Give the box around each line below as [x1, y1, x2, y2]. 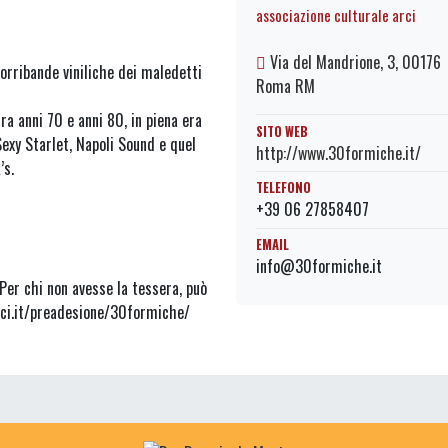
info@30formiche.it [256, 254, 382, 279]
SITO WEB [256, 121, 308, 141]
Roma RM [256, 74, 315, 99]
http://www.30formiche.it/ [256, 140, 421, 165]
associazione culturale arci [256, 4, 416, 27]
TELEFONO [256, 178, 311, 198]
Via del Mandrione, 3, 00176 [266, 50, 441, 75]
